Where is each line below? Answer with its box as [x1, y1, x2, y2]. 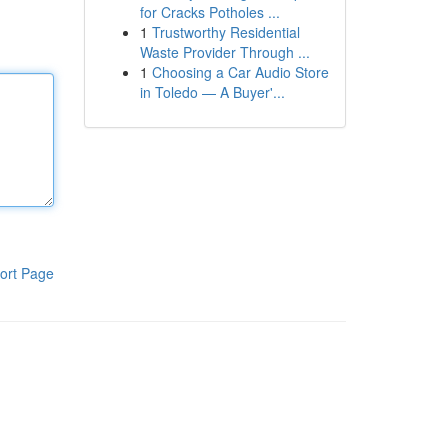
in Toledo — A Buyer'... [139, 82, 285, 102]
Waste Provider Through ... [139, 42, 310, 62]
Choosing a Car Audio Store [151, 62, 329, 82]
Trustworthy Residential [151, 22, 300, 42]
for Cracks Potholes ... [139, 2, 280, 22]
